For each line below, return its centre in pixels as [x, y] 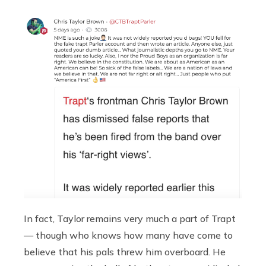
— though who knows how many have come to [128, 235]
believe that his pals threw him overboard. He [125, 251]
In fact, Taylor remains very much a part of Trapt [130, 218]
